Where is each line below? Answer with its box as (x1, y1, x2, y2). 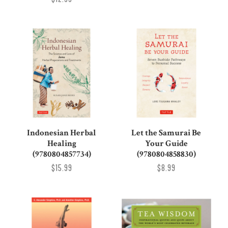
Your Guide (145, 138, 188, 150)
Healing (47, 138, 76, 150)
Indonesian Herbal (27, 127, 97, 139)
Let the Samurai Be (131, 127, 202, 139)
